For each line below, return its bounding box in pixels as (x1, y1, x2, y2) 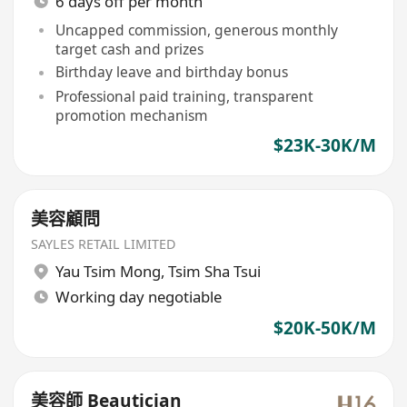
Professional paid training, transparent (55, 85, 313, 106)
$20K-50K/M (273, 315, 376, 340)
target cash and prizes (55, 38, 203, 59)
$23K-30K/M (273, 134, 376, 158)
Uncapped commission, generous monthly (55, 19, 338, 40)
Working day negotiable (55, 286, 222, 308)
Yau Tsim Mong (55, 261, 161, 283)
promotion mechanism (55, 104, 208, 125)
